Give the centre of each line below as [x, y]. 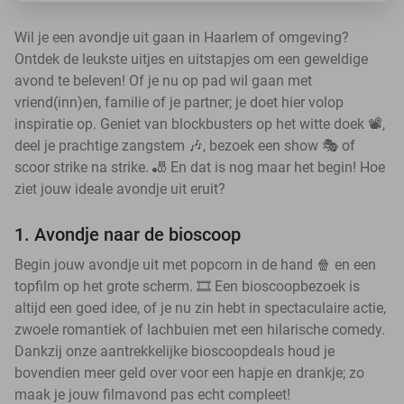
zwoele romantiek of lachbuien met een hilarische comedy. [200, 330]
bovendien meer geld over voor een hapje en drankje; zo [189, 373]
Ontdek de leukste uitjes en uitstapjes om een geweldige [191, 59]
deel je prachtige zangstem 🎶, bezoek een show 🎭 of [185, 146]
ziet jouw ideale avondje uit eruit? [120, 189]
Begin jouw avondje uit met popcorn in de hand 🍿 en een [195, 265]
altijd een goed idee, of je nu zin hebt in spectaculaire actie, [200, 308]
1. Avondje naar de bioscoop [128, 234]
